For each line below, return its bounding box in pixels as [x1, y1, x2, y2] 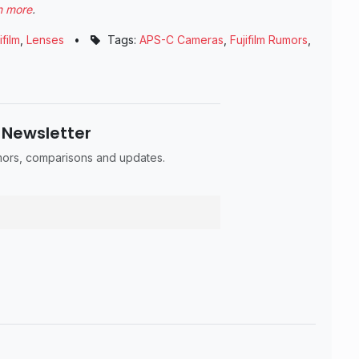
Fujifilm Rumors [230, 33, 308, 47]
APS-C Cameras [139, 33, 224, 47]
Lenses [26, 33, 64, 47]
